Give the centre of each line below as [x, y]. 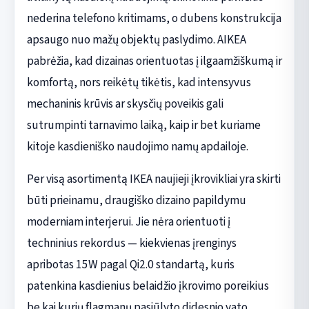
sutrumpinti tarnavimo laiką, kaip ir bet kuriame [143, 125]
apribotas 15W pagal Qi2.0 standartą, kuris [130, 264]
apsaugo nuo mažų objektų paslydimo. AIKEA [136, 39]
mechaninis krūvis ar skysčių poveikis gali [125, 103]
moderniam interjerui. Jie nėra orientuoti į [128, 221]
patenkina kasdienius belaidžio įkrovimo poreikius [148, 286]
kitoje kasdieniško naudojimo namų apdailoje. [137, 146]
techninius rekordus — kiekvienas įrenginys [131, 243]
